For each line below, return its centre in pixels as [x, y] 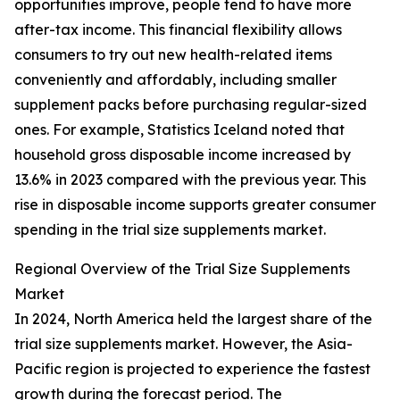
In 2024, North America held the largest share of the [193, 319]
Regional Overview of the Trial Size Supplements [182, 269]
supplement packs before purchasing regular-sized [191, 105]
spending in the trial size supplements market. [170, 230]
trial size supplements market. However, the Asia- [183, 344]
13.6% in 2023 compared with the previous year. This [190, 180]
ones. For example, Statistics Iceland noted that [179, 130]
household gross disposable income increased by [183, 155]
